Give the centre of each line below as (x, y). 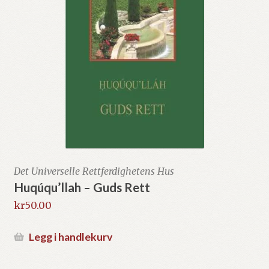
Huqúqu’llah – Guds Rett (82, 187)
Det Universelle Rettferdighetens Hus (94, 171)
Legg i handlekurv (70, 237)
